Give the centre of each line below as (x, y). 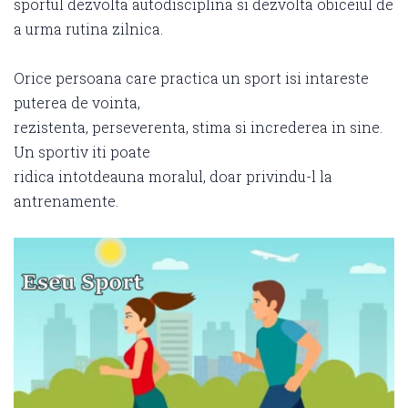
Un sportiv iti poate (82, 152)
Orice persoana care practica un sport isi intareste (191, 78)
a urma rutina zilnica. (88, 29)
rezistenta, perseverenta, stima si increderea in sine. (198, 127)
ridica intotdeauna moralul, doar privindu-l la (173, 176)
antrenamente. (66, 201)
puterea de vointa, (77, 102)
